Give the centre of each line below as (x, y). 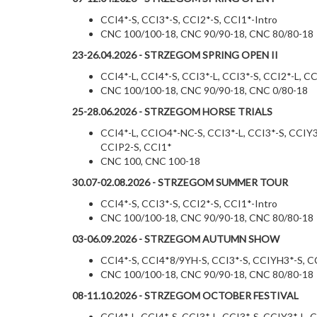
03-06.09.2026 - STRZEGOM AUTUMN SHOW (176, 239)
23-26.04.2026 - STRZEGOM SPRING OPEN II (175, 55)
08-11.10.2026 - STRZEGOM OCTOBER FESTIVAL (185, 295)
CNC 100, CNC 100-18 (150, 161)
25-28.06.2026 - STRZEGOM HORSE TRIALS (172, 111)
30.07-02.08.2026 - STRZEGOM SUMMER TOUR (180, 182)
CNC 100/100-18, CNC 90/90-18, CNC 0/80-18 (204, 90)
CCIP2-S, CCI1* (136, 147)
